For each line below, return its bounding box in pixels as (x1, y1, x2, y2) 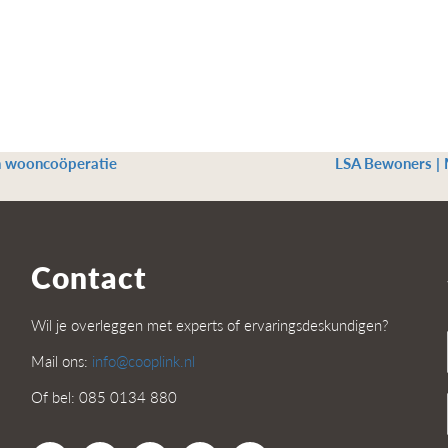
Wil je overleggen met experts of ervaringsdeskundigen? (30, 314, 388, 336)
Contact (30, 256, 147, 299)
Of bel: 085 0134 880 (30, 386, 177, 408)
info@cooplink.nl (91, 350, 195, 372)
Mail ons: (30, 350, 92, 372)
